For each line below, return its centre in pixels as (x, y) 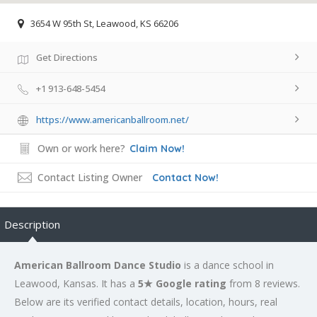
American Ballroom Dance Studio (98, 265)
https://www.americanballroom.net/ (113, 119)
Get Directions (67, 57)
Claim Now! (157, 149)
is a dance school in (227, 265)
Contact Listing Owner (90, 178)
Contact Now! (185, 178)
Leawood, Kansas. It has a (76, 284)
